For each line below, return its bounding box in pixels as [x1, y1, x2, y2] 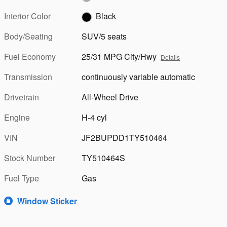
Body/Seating [4, 30, 53, 43]
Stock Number [4, 152, 55, 164]
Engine [4, 111, 30, 124]
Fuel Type [4, 172, 39, 184]
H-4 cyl [82, 111, 107, 124]
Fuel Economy [4, 51, 56, 63]
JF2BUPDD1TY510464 [82, 132, 168, 144]
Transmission [4, 71, 52, 83]
